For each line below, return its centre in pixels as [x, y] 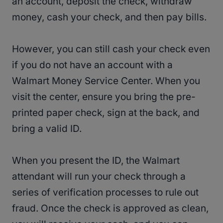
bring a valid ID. [47, 129]
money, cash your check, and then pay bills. [109, 17]
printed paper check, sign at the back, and [106, 113]
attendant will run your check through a [99, 177]
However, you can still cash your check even [111, 49]
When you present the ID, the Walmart [96, 161]
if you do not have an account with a [92, 65]
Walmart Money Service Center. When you [106, 81]
